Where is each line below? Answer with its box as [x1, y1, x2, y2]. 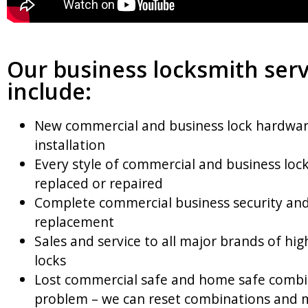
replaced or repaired [34, 173, 163, 192]
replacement [34, 212, 114, 231]
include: [7, 76, 91, 106]
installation [34, 135, 105, 154]
